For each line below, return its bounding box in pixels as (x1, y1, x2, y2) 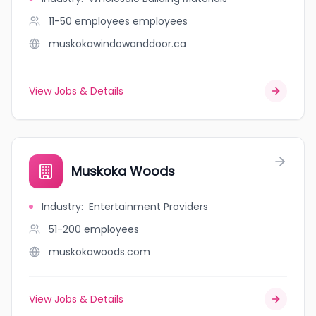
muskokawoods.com (49, 245, 150, 259)
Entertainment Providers (89, 200, 208, 214)
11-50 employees (49, 14, 130, 28)
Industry (42, 200, 81, 214)
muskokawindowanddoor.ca (49, 37, 186, 51)
